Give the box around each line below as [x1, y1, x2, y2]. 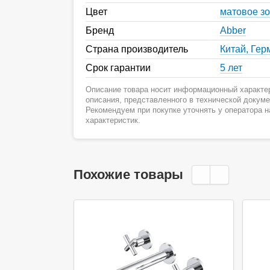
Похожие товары [74, 166, 183, 182]
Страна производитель [86, 43, 188, 54]
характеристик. [86, 115, 140, 125]
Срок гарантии [86, 62, 151, 73]
